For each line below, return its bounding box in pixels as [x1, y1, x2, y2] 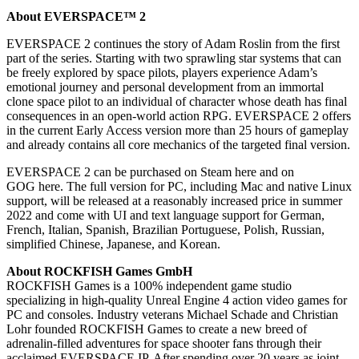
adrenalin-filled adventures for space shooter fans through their [6, 336, 321, 350]
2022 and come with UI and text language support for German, [6, 208, 325, 222]
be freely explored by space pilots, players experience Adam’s [6, 65, 317, 79]
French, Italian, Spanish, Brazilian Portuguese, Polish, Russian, [6, 222, 325, 236]
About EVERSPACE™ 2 [6, 9, 146, 23]
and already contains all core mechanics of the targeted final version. [6, 137, 350, 151]
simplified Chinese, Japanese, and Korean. [6, 236, 220, 251]
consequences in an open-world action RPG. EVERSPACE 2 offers [6, 108, 351, 123]
